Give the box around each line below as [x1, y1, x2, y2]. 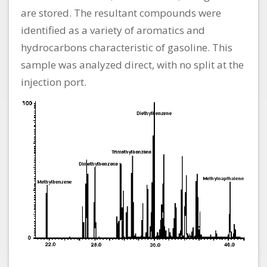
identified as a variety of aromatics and [21, 23, 205, 37]
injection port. [21, 74, 86, 89]
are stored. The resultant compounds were [21, 5, 221, 20]
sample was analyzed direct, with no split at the [21, 57, 244, 72]
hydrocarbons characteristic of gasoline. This [21, 40, 232, 54]
